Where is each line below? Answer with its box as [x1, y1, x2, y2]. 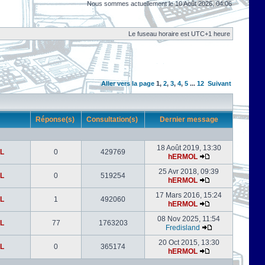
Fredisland [165, 224, 200, 232]
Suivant [208, 80, 231, 87]
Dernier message [157, 115, 220, 124]
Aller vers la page [101, 80, 156, 87]
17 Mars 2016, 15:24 [156, 191, 222, 199]
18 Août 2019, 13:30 [156, 144, 221, 152]
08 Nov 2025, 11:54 [157, 215, 220, 223]
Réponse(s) [34, 115, 78, 124]
